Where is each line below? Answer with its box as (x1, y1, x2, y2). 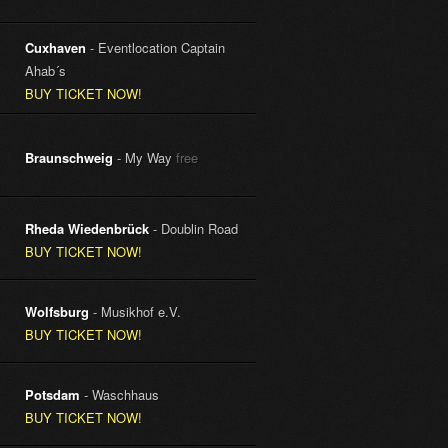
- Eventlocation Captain (86, 37, 226, 57)
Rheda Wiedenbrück (25, 218, 150, 238)
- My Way (113, 147, 177, 167)
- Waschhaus (80, 384, 160, 404)
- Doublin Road (149, 218, 239, 238)
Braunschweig (25, 147, 114, 167)
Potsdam (25, 384, 81, 404)
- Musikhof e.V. (89, 301, 182, 321)
